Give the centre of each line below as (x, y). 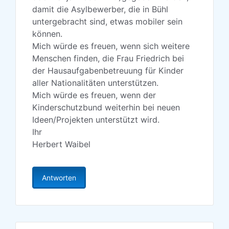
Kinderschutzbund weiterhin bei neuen (106, 108)
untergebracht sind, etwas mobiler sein (107, 22)
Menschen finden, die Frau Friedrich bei (108, 59)
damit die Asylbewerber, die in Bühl (100, 9)
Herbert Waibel (61, 144)
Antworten (59, 178)
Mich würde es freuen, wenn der (94, 95)
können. (47, 34)
